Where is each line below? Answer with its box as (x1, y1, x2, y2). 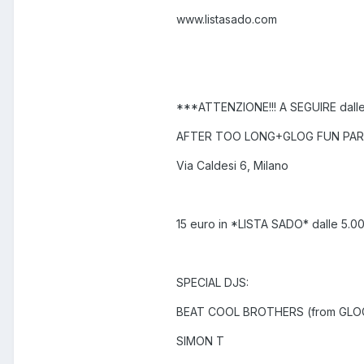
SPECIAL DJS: (176, 275, 249, 290)
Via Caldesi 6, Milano (176, 158, 288, 173)
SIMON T (176, 334, 224, 349)
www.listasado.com (176, 12, 277, 27)
